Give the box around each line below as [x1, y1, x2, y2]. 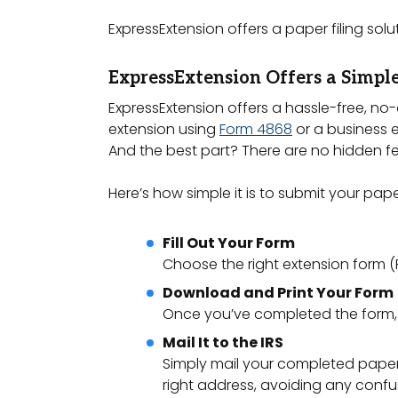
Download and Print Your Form [163, 283, 394, 304]
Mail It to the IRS [163, 332, 283, 354]
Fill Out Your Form [163, 233, 295, 254]
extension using [108, 119, 219, 140]
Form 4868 [219, 119, 292, 140]
